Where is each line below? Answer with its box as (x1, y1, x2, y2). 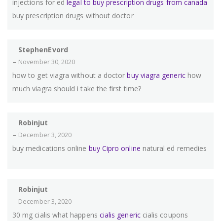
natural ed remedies (140, 144, 207, 153)
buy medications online (12, 144, 89, 153)
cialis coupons (140, 210, 188, 220)
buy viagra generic (127, 71, 185, 80)
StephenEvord (18, 45, 68, 55)
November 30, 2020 (18, 58, 75, 67)
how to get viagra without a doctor (12, 71, 127, 80)
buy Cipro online (88, 144, 141, 153)
